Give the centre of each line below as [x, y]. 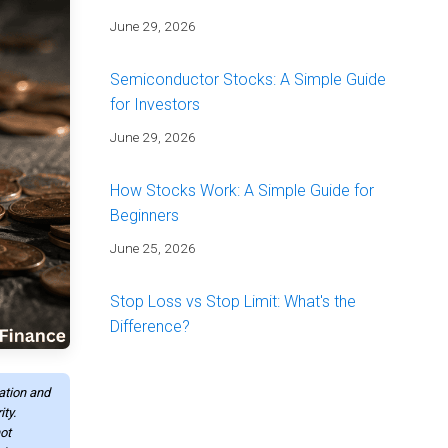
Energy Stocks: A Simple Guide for [229, 413]
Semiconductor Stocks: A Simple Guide [247, 80]
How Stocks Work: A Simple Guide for [241, 191]
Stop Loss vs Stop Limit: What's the [232, 302]
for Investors [154, 105]
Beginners [144, 216]
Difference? [149, 327]
